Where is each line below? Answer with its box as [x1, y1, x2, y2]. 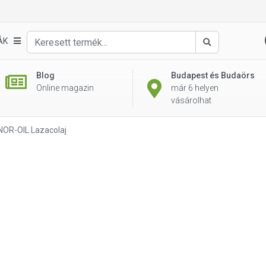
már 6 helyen [171, 83, 218, 93]
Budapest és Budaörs [171, 71, 255, 80]
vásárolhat [171, 96, 211, 105]
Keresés [206, 49, 237, 59]
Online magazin [36, 83, 94, 93]
